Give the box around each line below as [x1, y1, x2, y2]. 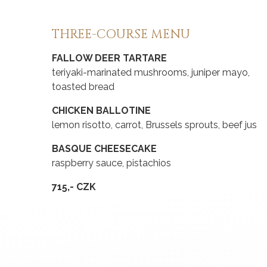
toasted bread [52, 81, 114, 93]
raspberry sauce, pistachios [52, 157, 171, 169]
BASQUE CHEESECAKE [52, 143, 157, 155]
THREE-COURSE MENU [52, 26, 190, 44]
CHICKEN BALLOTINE [52, 105, 151, 117]
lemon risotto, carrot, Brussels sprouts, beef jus [52, 119, 257, 131]
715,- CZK [52, 181, 96, 193]
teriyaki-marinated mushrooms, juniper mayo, [52, 67, 250, 79]
